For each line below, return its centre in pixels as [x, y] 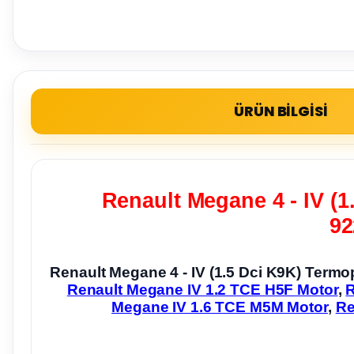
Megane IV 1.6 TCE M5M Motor [220, 307]
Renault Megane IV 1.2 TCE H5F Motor [202, 290]
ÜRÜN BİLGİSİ [281, 111]
